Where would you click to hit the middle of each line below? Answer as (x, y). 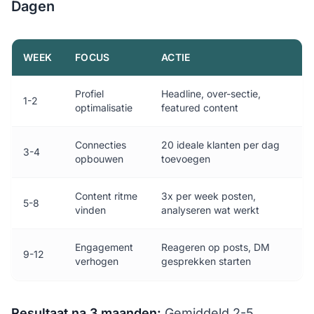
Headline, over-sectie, (211, 94)
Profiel (89, 94)
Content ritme (106, 196)
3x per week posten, (209, 196)
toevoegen (186, 159)
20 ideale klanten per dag (220, 145)
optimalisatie (104, 108)
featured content (200, 108)
